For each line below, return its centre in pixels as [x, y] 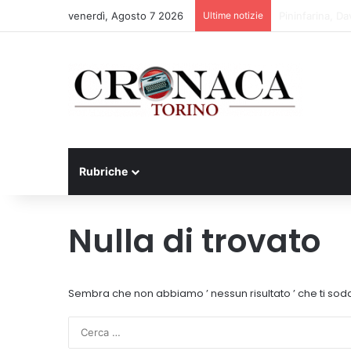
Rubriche [103, 171]
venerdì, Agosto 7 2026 [126, 16]
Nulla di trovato [194, 241]
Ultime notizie [233, 15]
